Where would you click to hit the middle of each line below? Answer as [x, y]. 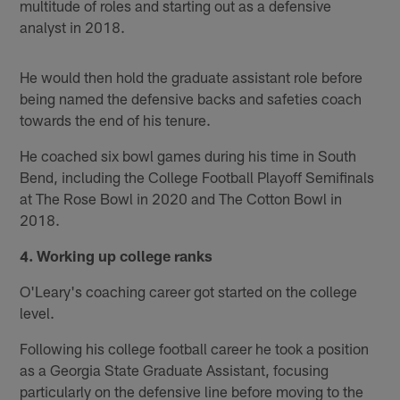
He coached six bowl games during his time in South [188, 155]
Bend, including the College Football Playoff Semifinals [197, 176]
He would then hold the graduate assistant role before [192, 76]
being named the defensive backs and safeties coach [191, 98]
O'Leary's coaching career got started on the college [189, 291]
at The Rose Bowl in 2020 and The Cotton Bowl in [181, 198]
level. [37, 312]
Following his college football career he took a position [195, 348]
